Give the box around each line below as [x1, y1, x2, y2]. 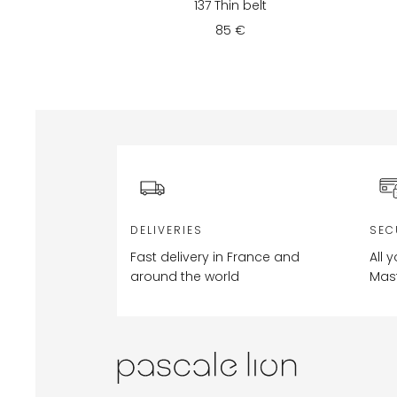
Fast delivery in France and [130, 248, 300, 267]
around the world [130, 268, 239, 286]
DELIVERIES [130, 222, 203, 237]
